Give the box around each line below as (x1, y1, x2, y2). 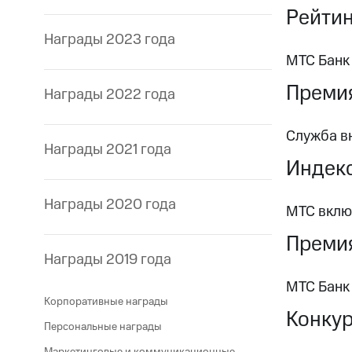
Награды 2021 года (44, 139, 171, 161)
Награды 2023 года (44, 29, 175, 51)
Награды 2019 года (44, 249, 171, 271)
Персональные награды (44, 318, 162, 335)
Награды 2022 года (44, 84, 175, 106)
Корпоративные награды (44, 293, 168, 310)
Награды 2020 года (44, 194, 176, 216)
